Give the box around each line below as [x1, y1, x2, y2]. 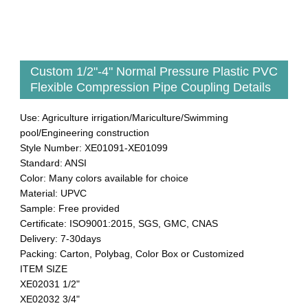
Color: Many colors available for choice [20, 172, 188, 184]
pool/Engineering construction [20, 126, 149, 138]
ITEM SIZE [20, 263, 67, 274]
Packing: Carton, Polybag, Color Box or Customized [20, 247, 244, 259]
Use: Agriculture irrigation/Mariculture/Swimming [20, 111, 228, 123]
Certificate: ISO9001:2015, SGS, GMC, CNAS [20, 217, 218, 229]
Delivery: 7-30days [20, 232, 101, 244]
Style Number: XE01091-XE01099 [20, 142, 168, 153]
